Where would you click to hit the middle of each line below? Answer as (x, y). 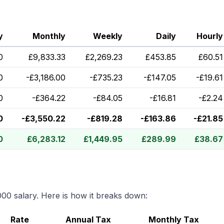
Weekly (108, 36)
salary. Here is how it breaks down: (79, 195)
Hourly (210, 36)
